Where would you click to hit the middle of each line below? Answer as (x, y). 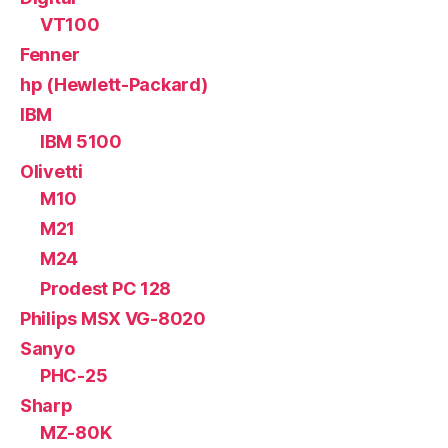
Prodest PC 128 (106, 289)
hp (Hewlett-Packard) (114, 85)
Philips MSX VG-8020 (113, 319)
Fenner (50, 55)
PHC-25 (74, 376)
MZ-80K (76, 433)
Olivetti (51, 172)
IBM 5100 (81, 142)
